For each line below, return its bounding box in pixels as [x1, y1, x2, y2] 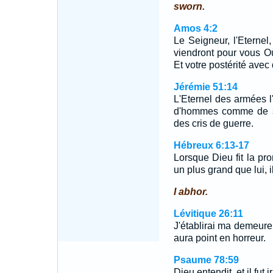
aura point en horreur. [173, 233, 266, 243]
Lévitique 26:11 [173, 208, 243, 219]
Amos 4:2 [173, 23, 218, 34]
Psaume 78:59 [173, 255, 239, 265]
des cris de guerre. [173, 118, 253, 129]
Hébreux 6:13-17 [173, 140, 249, 151]
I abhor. [173, 186, 208, 197]
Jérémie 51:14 [173, 82, 238, 92]
